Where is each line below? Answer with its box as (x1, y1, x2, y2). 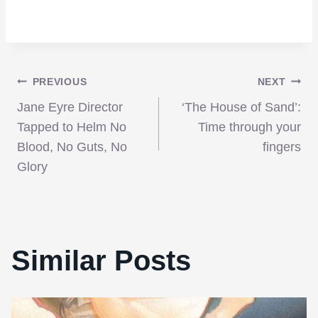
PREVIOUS (32, 76, 87, 87)
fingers (263, 140, 301, 154)
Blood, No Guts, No (17, 140, 127, 154)
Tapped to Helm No (17, 120, 126, 134)
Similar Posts (11, 245, 191, 276)
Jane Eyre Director (17, 100, 123, 114)
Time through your (198, 120, 301, 134)
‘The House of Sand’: (182, 100, 301, 114)
